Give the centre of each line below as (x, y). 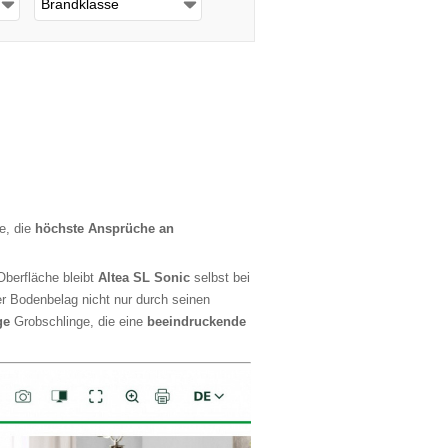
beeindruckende (196, 322)
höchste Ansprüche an (104, 229)
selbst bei (222, 278)
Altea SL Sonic (146, 278)
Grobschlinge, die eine (78, 322)
